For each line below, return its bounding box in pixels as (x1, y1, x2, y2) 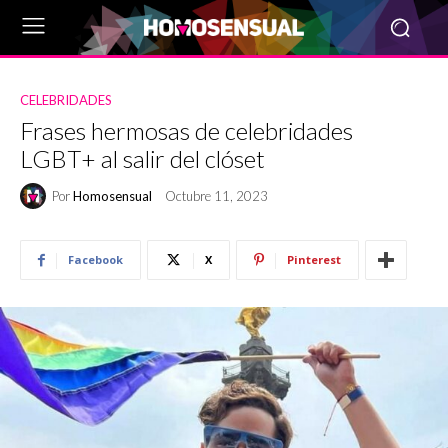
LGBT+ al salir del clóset (20, 144, 265, 173)
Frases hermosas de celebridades (20, 116, 353, 145)
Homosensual (73, 187, 152, 204)
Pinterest (287, 252, 341, 267)
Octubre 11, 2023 (165, 188, 268, 205)
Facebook (68, 252, 123, 267)
